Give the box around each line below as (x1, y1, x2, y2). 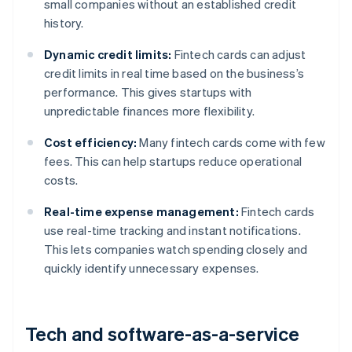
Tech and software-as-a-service (25, 321, 300, 346)
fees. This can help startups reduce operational (44, 153, 302, 170)
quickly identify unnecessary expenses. (44, 260, 259, 277)
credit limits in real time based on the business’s (44, 65, 305, 82)
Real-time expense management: (44, 203, 239, 220)
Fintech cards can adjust (171, 46, 306, 63)
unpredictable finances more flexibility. (44, 103, 255, 119)
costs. (44, 172, 79, 189)
